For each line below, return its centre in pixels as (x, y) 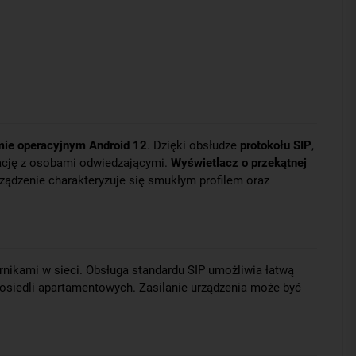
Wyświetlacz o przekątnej (239, 163)
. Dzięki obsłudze (193, 146)
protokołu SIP (276, 146)
